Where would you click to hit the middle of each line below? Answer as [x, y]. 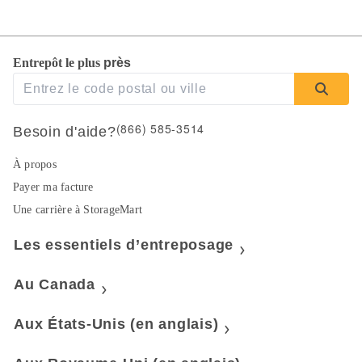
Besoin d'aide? [65, 132]
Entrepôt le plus [58, 63]
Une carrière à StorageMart [78, 210]
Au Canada [55, 284]
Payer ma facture [53, 187]
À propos [35, 164]
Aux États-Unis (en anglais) [116, 324]
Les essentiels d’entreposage [124, 245]
